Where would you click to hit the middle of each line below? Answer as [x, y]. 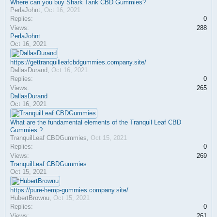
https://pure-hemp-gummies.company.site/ [69, 190]
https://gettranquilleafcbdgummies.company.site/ [78, 62]
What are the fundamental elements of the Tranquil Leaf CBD [96, 122]
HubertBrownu [30, 198]
